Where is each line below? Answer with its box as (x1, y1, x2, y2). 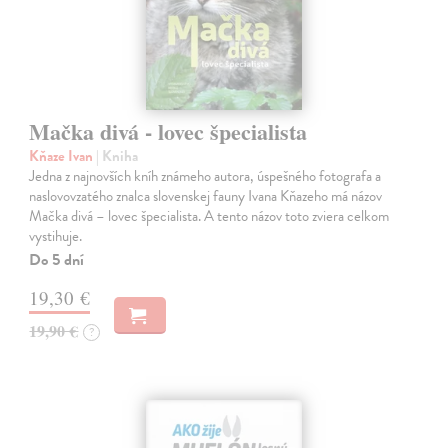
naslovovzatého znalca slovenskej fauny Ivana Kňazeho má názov (29, 185, 383, 208)
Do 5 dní (29, 248, 85, 273)
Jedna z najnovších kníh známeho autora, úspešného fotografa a (29, 165, 382, 188)
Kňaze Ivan (29, 145, 97, 168)
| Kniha (96, 145, 139, 168)
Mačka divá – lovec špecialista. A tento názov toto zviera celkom (29, 205, 390, 228)
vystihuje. (29, 225, 83, 248)
